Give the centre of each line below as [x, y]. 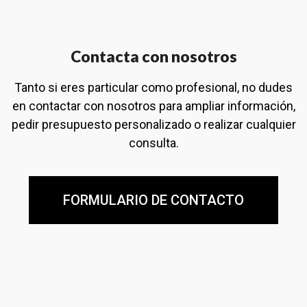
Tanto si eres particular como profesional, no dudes [153, 87]
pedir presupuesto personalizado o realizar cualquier [153, 124]
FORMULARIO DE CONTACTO [153, 200]
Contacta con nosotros [153, 56]
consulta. [153, 143]
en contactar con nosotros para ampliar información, [153, 106]
